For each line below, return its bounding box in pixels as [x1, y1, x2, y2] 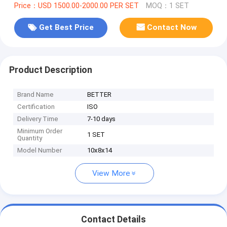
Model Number [17, 146, 62, 155]
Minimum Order [17, 127, 63, 135]
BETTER [87, 91, 112, 99]
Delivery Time [17, 115, 59, 123]
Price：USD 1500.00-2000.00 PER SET [14, 1, 139, 10]
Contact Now [147, 23, 197, 32]
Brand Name [17, 91, 54, 99]
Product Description [9, 64, 92, 75]
